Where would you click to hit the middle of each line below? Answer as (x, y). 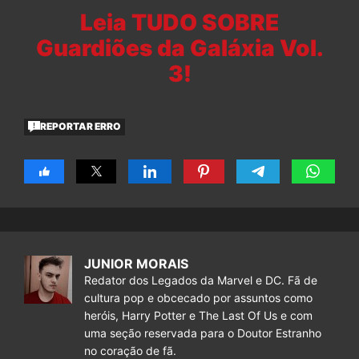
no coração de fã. (130, 350)
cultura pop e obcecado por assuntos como (198, 297)
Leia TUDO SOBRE (179, 22)
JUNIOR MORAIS (136, 263)
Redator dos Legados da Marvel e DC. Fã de (201, 280)
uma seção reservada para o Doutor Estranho (203, 333)
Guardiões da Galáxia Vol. (179, 48)
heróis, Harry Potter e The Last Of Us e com (198, 315)
